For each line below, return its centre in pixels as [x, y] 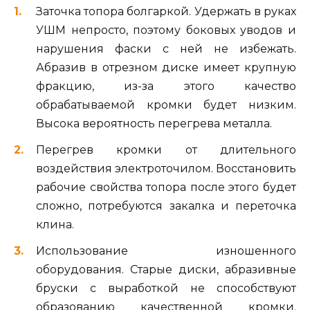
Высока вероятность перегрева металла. [154, 123]
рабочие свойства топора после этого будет [166, 187]
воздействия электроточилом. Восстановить [166, 168]
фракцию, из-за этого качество [166, 86]
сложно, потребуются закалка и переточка [166, 206]
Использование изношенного [166, 251]
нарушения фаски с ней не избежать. [166, 48]
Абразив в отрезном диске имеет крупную [166, 67]
